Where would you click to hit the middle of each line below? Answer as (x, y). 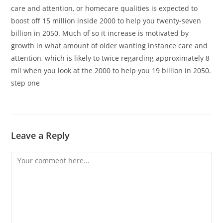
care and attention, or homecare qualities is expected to (105, 8)
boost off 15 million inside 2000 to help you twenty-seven (106, 21)
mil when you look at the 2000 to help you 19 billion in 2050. (111, 70)
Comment (27, 158)
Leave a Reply (41, 135)
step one (26, 83)
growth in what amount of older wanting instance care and (110, 46)
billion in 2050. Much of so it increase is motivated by (100, 33)
